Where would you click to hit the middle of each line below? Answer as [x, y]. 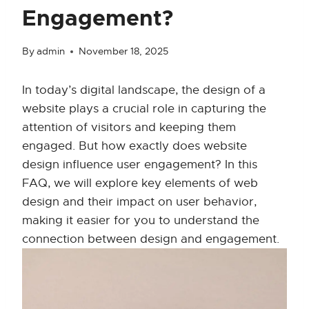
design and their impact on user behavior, [139, 202]
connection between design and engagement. [151, 239]
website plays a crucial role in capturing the [144, 109]
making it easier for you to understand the [141, 221]
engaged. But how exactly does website [134, 146]
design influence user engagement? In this [140, 165]
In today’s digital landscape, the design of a [144, 90]
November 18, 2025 [124, 52]
